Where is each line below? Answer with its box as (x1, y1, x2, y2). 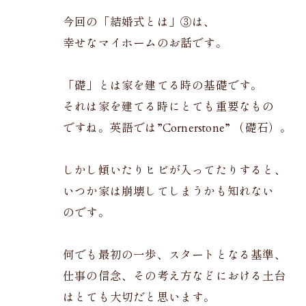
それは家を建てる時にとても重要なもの (63, 100, 275, 115)
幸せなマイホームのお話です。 (63, 36, 227, 51)
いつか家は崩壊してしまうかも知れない (63, 184, 275, 199)
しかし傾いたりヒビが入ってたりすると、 (63, 163, 286, 178)
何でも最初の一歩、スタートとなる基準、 (63, 248, 286, 263)
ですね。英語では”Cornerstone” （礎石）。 (63, 121, 292, 136)
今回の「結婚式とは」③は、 (63, 15, 216, 30)
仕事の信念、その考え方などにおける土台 (63, 269, 286, 284)
